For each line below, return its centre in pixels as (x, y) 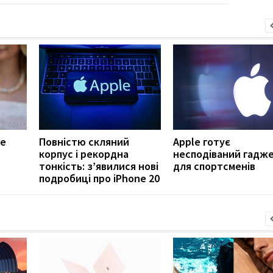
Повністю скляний (84, 141)
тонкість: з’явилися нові (99, 166)
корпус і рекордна (84, 154)
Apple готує (202, 141)
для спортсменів (214, 166)
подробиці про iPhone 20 (99, 178)
